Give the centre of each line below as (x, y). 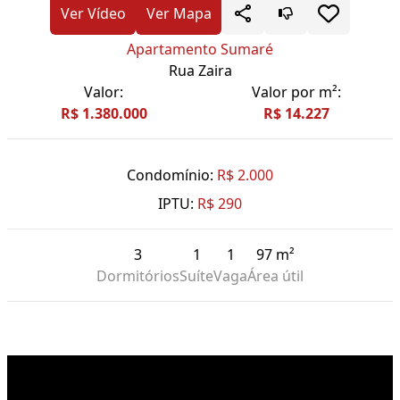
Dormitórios (138, 276)
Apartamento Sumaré (200, 50)
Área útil (275, 276)
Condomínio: (170, 175)
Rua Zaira (200, 71)
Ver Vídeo (93, 14)
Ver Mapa (179, 14)
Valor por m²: (296, 92)
